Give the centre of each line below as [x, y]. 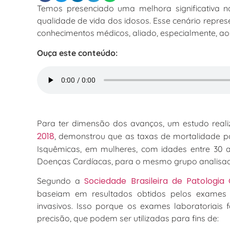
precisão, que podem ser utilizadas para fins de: [128, 218]
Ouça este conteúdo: [77, 53]
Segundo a [61, 181]
